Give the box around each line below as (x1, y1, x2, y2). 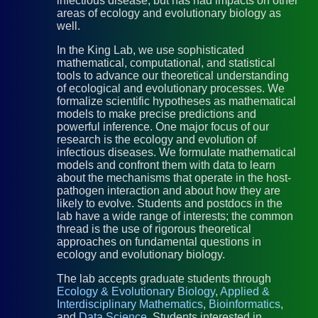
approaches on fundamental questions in (57, 236, 261, 248)
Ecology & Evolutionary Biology (57, 285, 215, 298)
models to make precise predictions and (57, 108, 256, 121)
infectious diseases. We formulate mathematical (57, 146, 296, 159)
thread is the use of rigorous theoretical (57, 223, 251, 236)
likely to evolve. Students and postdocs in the (57, 197, 283, 210)
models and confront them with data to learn (57, 159, 275, 172)
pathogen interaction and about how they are (57, 185, 280, 197)
